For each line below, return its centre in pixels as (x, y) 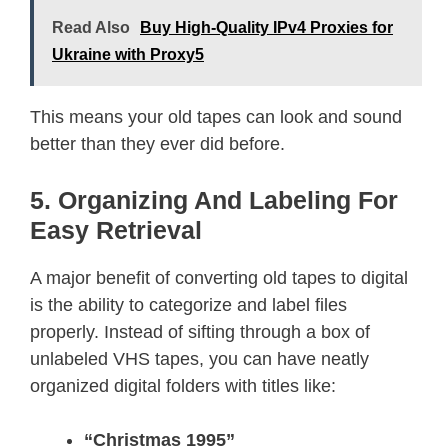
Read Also (91, 27)
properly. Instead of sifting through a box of (200, 331)
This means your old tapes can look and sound (216, 116)
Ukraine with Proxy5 (128, 54)
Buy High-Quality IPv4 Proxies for (266, 27)
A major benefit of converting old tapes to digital (219, 277)
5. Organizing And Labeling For (214, 199)
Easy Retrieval (116, 229)
